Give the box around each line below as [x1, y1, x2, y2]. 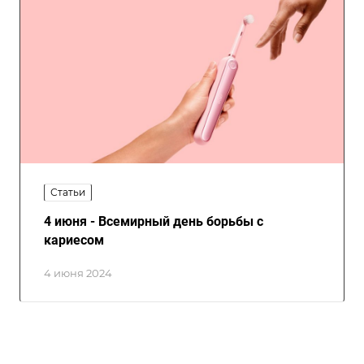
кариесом [44, 232, 104, 248]
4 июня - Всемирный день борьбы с [44, 213, 263, 229]
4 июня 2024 [44, 266, 112, 279]
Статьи [50, 185, 85, 198]
